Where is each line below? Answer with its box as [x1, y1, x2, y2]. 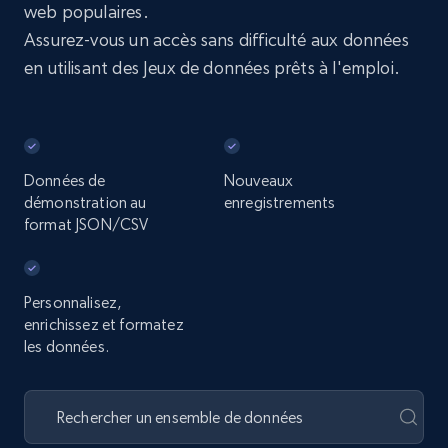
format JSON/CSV [24, 215, 149, 234]
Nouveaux [224, 171, 294, 190]
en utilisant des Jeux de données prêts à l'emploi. [24, 57, 400, 78]
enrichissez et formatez [24, 315, 184, 334]
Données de [24, 171, 106, 190]
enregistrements [224, 193, 336, 212]
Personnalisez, [24, 293, 123, 312]
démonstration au [24, 193, 147, 212]
